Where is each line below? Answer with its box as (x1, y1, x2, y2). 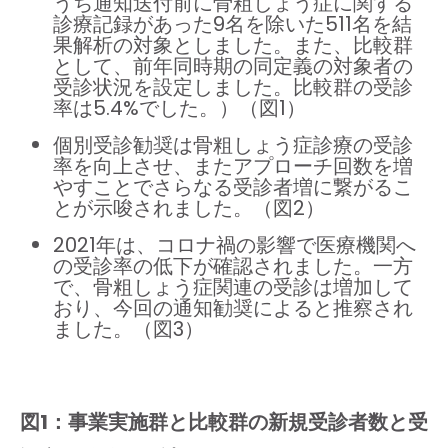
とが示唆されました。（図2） (53, 194, 325, 223)
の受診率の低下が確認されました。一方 (53, 252, 413, 281)
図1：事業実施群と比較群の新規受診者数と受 (20, 408, 428, 437)
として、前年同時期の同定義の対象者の (53, 52, 413, 81)
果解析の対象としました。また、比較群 (53, 31, 413, 60)
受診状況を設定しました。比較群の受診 (53, 73, 413, 102)
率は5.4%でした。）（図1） (53, 94, 306, 123)
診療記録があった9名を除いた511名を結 (53, 10, 412, 39)
